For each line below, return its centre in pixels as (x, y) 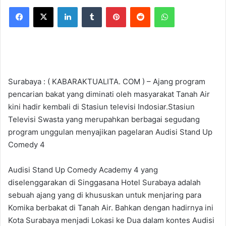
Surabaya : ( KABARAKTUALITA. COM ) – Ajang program (107, 81)
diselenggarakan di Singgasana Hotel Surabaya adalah (104, 182)
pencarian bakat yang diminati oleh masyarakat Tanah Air (109, 94)
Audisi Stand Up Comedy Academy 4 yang (83, 170)
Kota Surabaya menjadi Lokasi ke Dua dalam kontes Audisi (111, 220)
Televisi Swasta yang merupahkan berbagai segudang (104, 119)
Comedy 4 (26, 145)
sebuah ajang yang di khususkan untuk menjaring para (105, 195)
